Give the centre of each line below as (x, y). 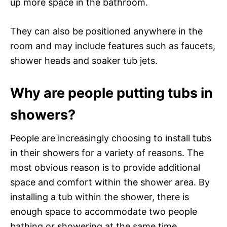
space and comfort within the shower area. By (110, 182)
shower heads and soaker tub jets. (84, 60)
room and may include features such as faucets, (113, 46)
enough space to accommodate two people (104, 211)
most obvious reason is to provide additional (105, 167)
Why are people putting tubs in (111, 93)
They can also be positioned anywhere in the (106, 31)
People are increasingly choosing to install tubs (111, 138)
